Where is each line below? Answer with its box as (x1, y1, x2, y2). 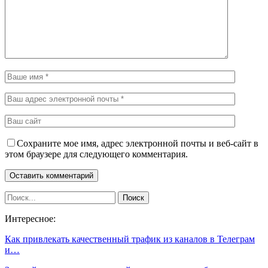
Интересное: (5, 213, 56, 224)
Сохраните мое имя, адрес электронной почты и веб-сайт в (17, 138, 258, 148)
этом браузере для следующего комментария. (5, 148, 188, 159)
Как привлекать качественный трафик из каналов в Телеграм (5, 233, 255, 244)
